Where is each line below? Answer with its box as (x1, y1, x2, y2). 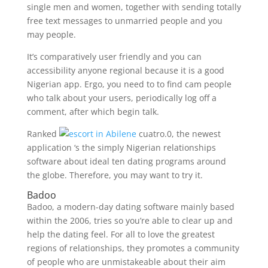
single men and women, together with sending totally (26, 1, 241, 13)
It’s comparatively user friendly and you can (26, 51, 202, 62)
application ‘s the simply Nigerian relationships (26, 142, 216, 153)
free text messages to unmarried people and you (26, 15, 223, 26)
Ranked (26, 128, 59, 139)
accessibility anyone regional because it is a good (26, 65, 224, 76)
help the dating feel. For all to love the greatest (26, 229, 215, 240)
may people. (26, 29, 76, 40)
